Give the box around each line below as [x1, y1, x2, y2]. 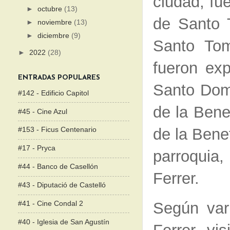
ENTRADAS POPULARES [18, 74, 100, 81]
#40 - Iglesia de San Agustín [18, 218, 109, 226]
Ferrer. [153, 169, 199, 188]
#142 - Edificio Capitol [18, 89, 89, 97]
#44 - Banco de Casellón [18, 163, 98, 171]
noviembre [37, 18, 74, 27]
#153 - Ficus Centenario [18, 126, 97, 134]
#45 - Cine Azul [18, 107, 67, 116]
